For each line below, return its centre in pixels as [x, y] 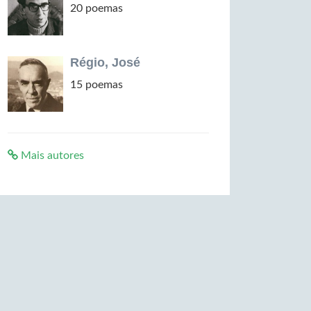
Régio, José [105, 62]
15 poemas [96, 85]
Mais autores [51, 155]
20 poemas [96, 8]
